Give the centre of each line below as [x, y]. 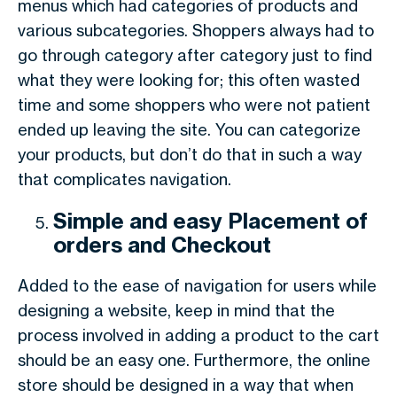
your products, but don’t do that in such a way [190, 154]
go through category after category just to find [195, 55]
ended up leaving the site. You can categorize [189, 129]
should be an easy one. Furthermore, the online [194, 360]
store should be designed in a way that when [186, 385]
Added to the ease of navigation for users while [197, 285]
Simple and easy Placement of [210, 221]
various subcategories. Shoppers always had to [196, 30]
